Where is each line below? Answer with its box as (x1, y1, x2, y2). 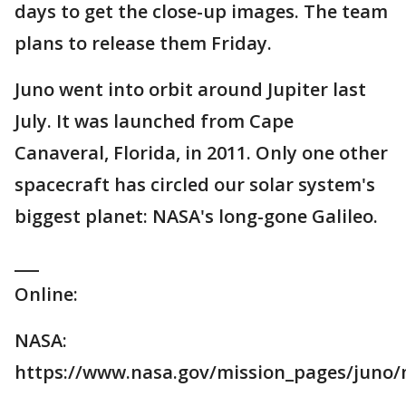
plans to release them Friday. (14, 31, 272, 55)
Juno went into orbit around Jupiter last (14, 77, 366, 101)
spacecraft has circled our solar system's (14, 172, 375, 197)
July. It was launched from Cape (14, 109, 294, 133)
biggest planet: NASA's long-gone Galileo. (14, 204, 378, 228)
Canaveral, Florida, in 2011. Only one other (14, 140, 388, 165)
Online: (14, 282, 78, 306)
